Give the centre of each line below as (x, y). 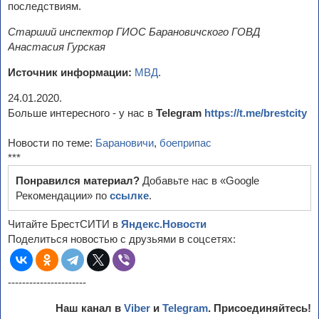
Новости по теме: (52, 143)
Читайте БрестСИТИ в (64, 224)
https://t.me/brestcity (256, 113)
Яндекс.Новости (164, 224)
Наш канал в (90, 308)
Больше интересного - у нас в (82, 113)
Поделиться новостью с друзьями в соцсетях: (122, 239)
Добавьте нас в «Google (201, 181)
